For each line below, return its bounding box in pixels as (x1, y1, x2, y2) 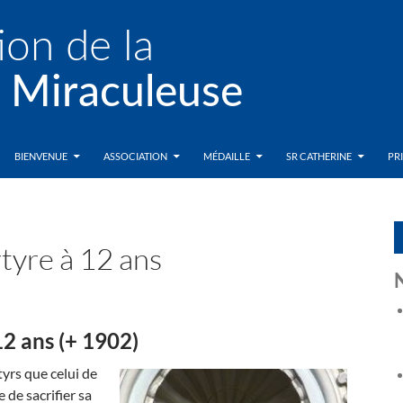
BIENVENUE (14, 150, 67, 162)
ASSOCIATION (103, 150, 167, 162)
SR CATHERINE (286, 150, 352, 162)
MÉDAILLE (203, 150, 250, 162)
